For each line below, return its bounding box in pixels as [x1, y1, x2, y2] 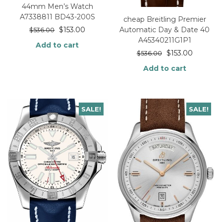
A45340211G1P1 [138, 36, 191, 45]
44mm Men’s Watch [21, 2, 93, 11]
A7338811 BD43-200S [19, 12, 95, 22]
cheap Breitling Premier [123, 15, 206, 24]
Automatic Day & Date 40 [119, 25, 210, 35]
